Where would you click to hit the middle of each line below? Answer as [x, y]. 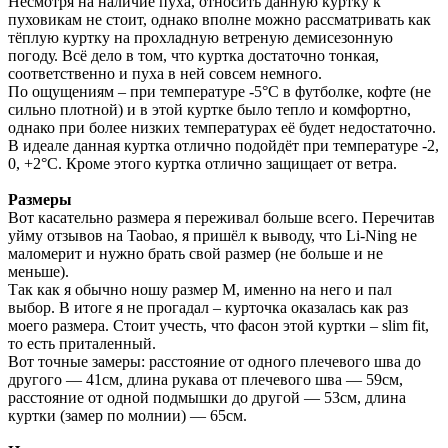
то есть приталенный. [82, 343]
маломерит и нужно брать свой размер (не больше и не [195, 253]
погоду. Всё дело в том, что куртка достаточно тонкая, [193, 55]
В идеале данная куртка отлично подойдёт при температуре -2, [223, 145]
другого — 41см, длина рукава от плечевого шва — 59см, [205, 379]
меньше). [38, 271]
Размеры [40, 199]
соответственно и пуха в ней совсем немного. [165, 73]
